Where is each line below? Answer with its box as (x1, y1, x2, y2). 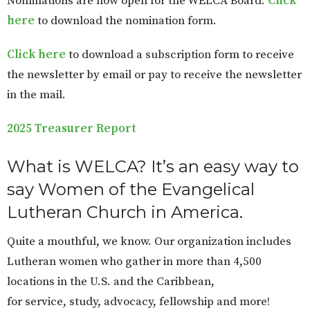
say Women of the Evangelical (7, 179, 255, 200)
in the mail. (7, 87, 69, 103)
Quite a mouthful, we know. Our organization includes (7, 233, 291, 249)
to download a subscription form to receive (66, 47, 294, 63)
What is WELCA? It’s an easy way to (7, 156, 299, 177)
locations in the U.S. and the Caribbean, (7, 273, 215, 289)
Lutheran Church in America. (7, 202, 243, 223)
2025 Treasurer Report (7, 121, 136, 137)
